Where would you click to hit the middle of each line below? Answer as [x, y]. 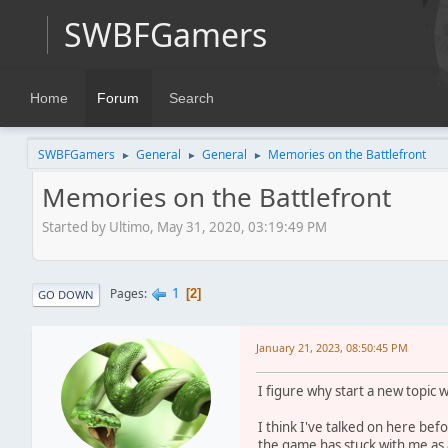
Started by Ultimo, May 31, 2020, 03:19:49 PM [184, 226]
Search [191, 98]
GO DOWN [66, 294]
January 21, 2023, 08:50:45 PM [332, 347]
